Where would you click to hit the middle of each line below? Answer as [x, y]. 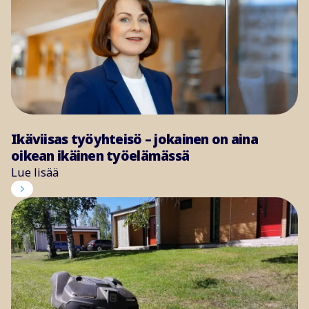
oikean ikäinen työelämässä [100, 156]
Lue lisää [35, 172]
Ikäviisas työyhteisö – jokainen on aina [134, 139]
